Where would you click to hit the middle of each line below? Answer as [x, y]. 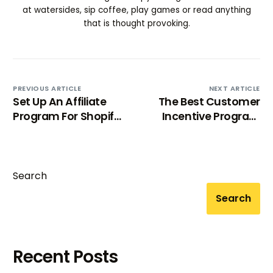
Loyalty [241, 145]
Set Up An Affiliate [60, 101]
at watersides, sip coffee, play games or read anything [136, 10]
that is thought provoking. [136, 23]
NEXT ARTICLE [234, 88]
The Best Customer [209, 101]
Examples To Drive [212, 131]
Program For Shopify [67, 116]
